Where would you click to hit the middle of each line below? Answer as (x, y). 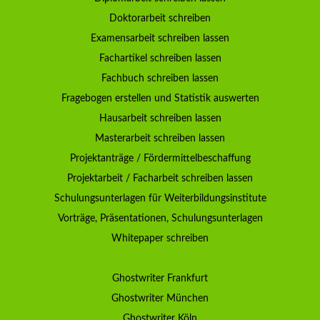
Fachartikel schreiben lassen (160, 58)
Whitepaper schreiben (160, 238)
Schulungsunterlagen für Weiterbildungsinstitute (160, 198)
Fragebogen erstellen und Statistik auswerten (160, 98)
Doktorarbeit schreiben (160, 18)
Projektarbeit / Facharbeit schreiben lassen (160, 178)
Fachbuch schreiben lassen (160, 78)
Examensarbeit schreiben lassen (160, 38)
